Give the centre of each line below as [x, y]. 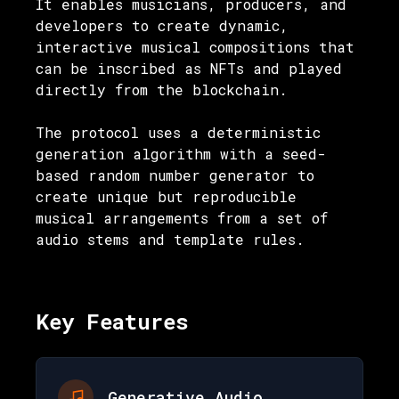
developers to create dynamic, [162, 25]
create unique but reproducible [166, 196]
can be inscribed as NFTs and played [189, 68]
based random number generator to [175, 175]
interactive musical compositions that [195, 47]
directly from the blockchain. [162, 90]
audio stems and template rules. [170, 239]
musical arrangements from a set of [182, 218]
